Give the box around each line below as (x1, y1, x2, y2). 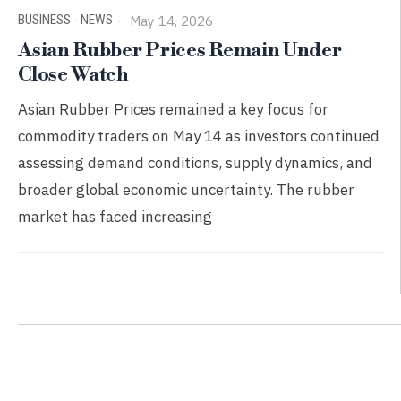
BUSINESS (18, 11, 72, 28)
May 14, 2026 (126, 11, 214, 30)
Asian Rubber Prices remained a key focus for (18, 98, 329, 119)
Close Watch (18, 62, 129, 87)
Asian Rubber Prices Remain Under (18, 38, 342, 63)
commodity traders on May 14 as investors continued (18, 125, 380, 146)
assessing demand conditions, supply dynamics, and (18, 152, 373, 173)
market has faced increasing (18, 206, 213, 226)
